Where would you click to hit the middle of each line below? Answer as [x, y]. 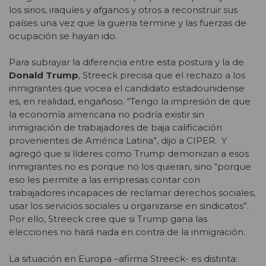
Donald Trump [44, 75]
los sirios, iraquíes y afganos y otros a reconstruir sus [123, 9]
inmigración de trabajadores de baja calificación [115, 128]
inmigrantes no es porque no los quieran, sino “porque [130, 167]
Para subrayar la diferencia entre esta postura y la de [126, 62]
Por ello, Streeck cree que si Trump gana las [108, 219]
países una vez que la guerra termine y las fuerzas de [128, 23]
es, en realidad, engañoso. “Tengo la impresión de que [130, 102]
